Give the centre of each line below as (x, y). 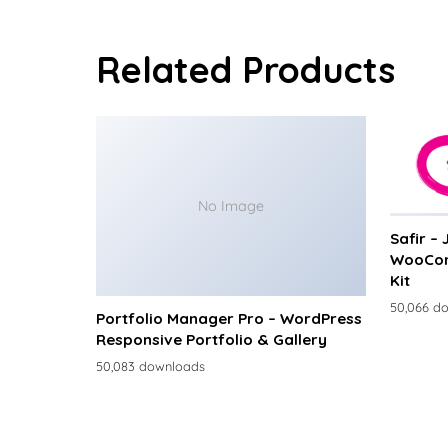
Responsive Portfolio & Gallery (211, 340)
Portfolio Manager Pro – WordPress (229, 319)
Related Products (245, 70)
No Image (231, 205)
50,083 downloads (150, 365)
